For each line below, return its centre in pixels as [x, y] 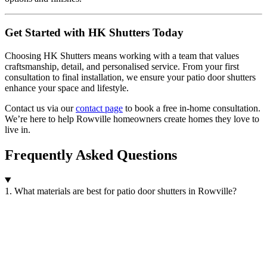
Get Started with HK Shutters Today [94, 32]
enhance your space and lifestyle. [67, 88]
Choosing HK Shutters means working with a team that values [122, 55]
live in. [18, 129]
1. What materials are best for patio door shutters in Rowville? [121, 191]
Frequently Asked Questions [91, 155]
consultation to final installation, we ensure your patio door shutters [130, 77]
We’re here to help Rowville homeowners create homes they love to [132, 119]
